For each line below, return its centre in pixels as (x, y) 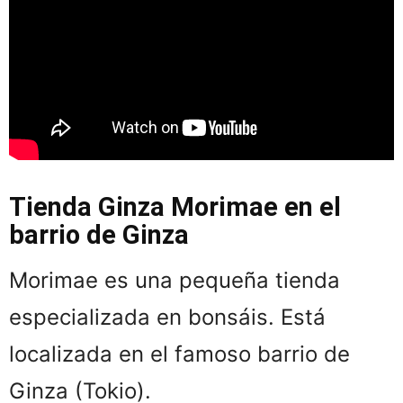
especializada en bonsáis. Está (167, 317)
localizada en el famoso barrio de (179, 354)
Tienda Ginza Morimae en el (175, 206)
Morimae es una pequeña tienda (175, 280)
